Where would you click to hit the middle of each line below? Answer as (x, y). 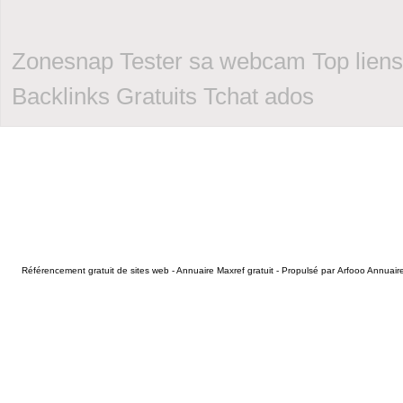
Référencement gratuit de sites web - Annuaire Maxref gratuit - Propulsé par (179, 270)
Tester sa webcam (213, 61)
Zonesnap (63, 61)
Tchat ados (259, 96)
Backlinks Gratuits (104, 96)
